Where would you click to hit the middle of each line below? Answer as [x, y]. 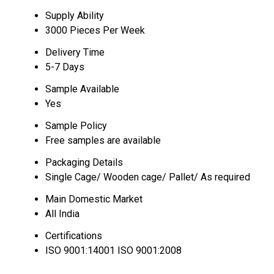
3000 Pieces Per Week [95, 30]
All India [62, 214]
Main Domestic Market [94, 199]
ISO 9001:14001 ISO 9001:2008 [113, 250]
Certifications [74, 236]
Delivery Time [75, 52]
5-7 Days [65, 67]
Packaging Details [84, 162]
